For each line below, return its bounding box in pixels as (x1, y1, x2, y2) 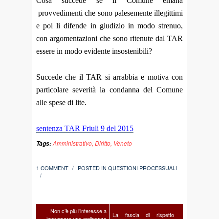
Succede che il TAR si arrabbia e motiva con (36, 72, 183, 81)
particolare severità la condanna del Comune (36, 85, 183, 94)
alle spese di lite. (36, 98, 87, 107)
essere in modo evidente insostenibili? (36, 46, 152, 55)
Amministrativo (53, 139, 92, 148)
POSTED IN (78, 164, 108, 172)
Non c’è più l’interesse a (50, 207, 107, 215)
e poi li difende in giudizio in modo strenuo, (36, 21, 183, 30)
